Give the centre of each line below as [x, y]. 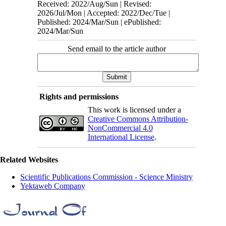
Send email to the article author [117, 48]
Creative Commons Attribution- [138, 119]
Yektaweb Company [53, 186]
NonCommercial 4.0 [120, 128]
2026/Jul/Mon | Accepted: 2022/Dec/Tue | [104, 13]
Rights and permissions [79, 96]
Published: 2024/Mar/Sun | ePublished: [99, 22]
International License [121, 137]
